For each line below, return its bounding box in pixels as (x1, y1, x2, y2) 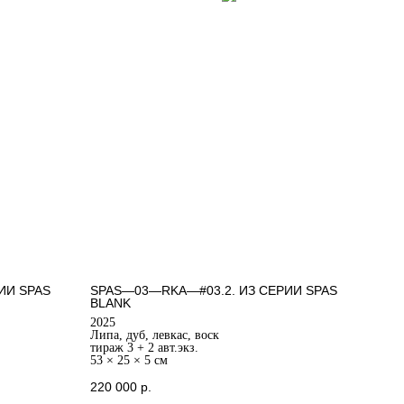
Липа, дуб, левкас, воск (89, 327, 219, 342)
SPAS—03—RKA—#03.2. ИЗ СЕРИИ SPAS (89, 282, 337, 298)
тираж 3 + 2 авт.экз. (89, 340, 198, 354)
